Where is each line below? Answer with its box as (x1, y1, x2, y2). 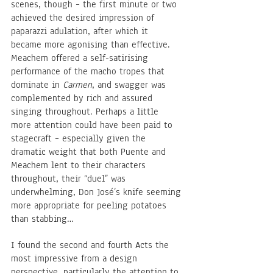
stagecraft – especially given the (11, 132, 149, 145)
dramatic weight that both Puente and (11, 146, 169, 158)
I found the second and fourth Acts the (11, 239, 172, 252)
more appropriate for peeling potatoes (11, 199, 169, 212)
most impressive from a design (11, 252, 140, 265)
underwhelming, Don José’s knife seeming (11, 186, 184, 199)
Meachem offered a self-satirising (11, 52, 151, 65)
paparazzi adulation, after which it (11, 25, 151, 38)
